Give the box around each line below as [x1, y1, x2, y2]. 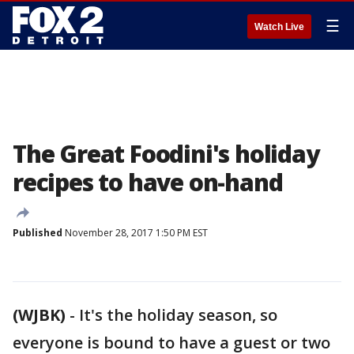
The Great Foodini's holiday [13, 137, 319, 170]
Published [13, 226, 62, 239]
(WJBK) [13, 304, 66, 326]
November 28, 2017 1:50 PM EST [62, 226, 208, 239]
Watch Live [254, 21, 304, 32]
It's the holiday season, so [79, 304, 277, 326]
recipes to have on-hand [13, 166, 283, 198]
